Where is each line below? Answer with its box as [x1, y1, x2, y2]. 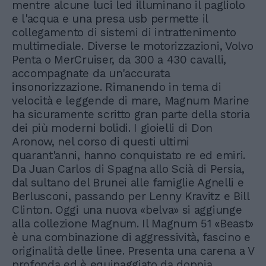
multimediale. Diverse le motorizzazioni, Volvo [12, 39, 254, 53]
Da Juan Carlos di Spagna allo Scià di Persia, [12, 162, 245, 176]
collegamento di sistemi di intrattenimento [12, 26, 236, 40]
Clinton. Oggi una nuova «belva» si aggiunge [12, 203, 242, 217]
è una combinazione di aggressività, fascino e [12, 230, 251, 245]
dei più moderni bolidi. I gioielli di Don [12, 121, 213, 135]
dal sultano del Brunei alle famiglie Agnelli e [12, 176, 244, 190]
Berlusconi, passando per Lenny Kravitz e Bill [12, 189, 249, 204]
